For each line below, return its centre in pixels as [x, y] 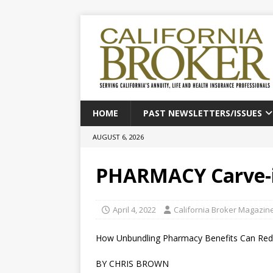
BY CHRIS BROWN [132, 264]
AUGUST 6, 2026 [118, 137]
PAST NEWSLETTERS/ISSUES [203, 113]
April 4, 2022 [134, 210]
